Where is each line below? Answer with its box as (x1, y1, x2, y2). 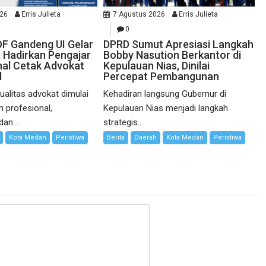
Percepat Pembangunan (103, 69, 220, 83)
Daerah (134, 133, 157, 141)
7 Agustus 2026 (113, 9, 166, 18)
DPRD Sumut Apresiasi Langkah (103, 37, 254, 50)
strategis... (103, 116, 144, 128)
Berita (107, 133, 125, 141)
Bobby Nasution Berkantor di (103, 48, 242, 61)
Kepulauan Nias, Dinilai (103, 59, 210, 72)
